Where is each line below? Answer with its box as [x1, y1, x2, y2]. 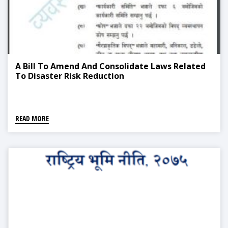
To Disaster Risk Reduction [15, 70, 124, 82]
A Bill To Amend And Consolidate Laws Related [15, 61, 206, 72]
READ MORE [15, 113, 49, 124]
